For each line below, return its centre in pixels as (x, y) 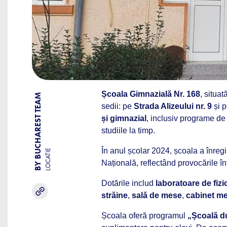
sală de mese (157, 195)
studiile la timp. (128, 130)
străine (115, 195)
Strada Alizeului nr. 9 (173, 106)
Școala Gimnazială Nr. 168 (151, 94)
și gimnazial (124, 118)
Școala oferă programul (144, 216)
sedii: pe (118, 106)
